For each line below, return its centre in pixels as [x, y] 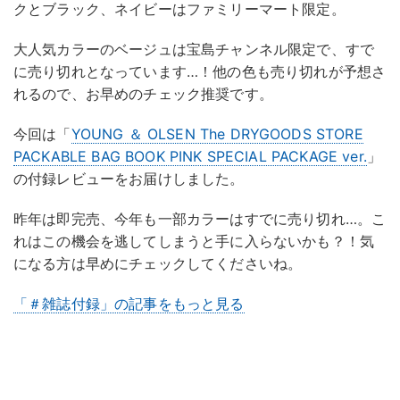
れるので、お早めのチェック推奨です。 [143, 94]
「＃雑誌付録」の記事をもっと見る [129, 304]
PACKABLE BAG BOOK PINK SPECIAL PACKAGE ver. [190, 157]
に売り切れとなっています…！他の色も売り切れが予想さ [200, 72]
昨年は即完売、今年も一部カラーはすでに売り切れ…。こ [200, 219]
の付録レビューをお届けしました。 [129, 179]
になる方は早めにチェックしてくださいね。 [158, 264]
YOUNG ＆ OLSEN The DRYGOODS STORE [217, 134]
